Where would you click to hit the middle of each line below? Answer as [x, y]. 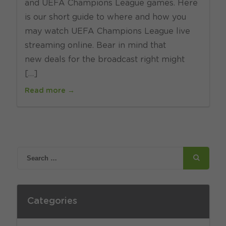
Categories [52, 201]
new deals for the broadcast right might [104, 60]
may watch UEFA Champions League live [107, 31]
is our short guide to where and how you [105, 17]
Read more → [49, 91]
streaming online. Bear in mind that [95, 45]
